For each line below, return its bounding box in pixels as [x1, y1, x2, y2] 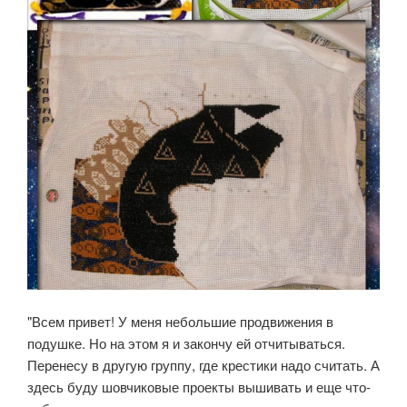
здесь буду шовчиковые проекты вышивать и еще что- [27, 376, 371, 396]
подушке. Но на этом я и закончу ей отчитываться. [27, 333, 345, 352]
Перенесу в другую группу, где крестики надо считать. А [27, 354, 380, 374]
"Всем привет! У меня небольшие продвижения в [27, 311, 333, 331]
